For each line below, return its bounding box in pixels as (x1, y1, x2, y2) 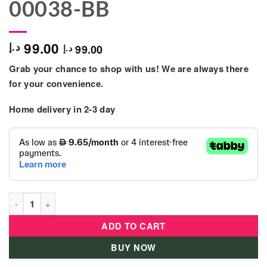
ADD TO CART (101, 220, 166, 232)
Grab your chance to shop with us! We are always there (9, 62, 249, 76)
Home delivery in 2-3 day (9, 103, 116, 116)
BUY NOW (111, 241, 156, 254)
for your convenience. (9, 77, 104, 91)
